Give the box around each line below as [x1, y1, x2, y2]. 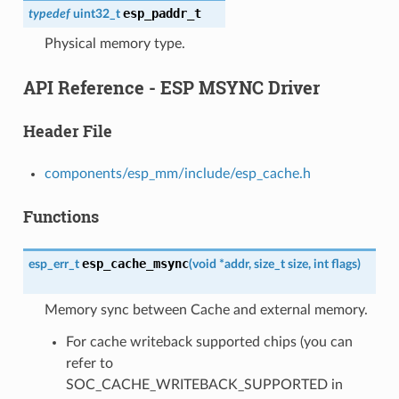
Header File [22, 119, 112, 142]
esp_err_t [28, 256, 79, 271]
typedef [28, 6, 70, 20]
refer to [65, 355, 113, 370]
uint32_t [72, 6, 120, 20]
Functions [22, 205, 99, 227]
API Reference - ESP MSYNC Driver [22, 75, 320, 99]
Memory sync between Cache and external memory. [44, 302, 368, 317]
